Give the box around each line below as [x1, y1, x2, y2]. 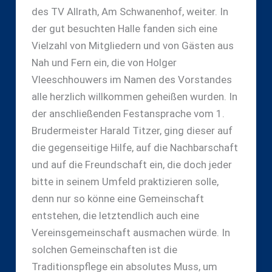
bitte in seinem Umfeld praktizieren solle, [31, 175, 219, 188]
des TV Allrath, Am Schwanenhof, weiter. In [31, 5, 228, 18]
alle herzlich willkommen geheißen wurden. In [31, 90, 237, 103]
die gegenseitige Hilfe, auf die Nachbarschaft [31, 141, 238, 154]
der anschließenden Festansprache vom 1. [31, 107, 225, 120]
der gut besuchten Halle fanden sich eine [31, 22, 217, 35]
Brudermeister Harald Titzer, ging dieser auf [31, 124, 233, 137]
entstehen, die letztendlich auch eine [31, 209, 199, 222]
